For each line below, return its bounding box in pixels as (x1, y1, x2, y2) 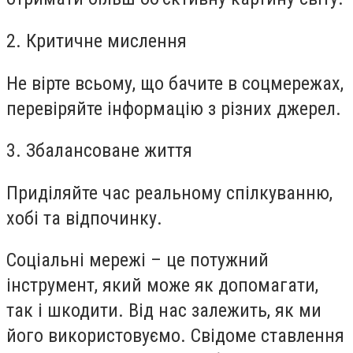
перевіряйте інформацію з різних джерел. (6, 97, 341, 120)
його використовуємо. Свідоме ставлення (6, 325, 344, 347)
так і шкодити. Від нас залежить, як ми (6, 299, 321, 322)
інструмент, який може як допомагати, (6, 274, 318, 297)
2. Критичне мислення (6, 29, 187, 52)
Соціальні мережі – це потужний (6, 249, 269, 272)
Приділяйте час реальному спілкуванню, (6, 181, 333, 204)
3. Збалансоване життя (6, 139, 192, 162)
